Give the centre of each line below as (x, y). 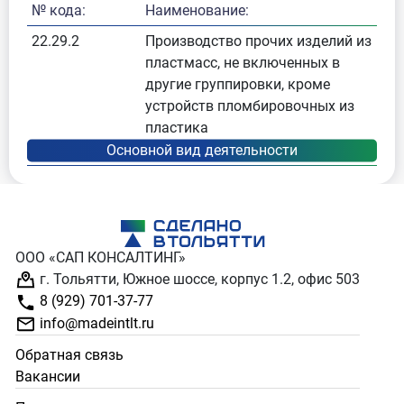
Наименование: (197, 10)
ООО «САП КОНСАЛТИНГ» (101, 257)
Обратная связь (70, 354)
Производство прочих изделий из (258, 41)
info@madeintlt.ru (96, 323)
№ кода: (59, 10)
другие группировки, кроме (238, 84)
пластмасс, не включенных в (243, 63)
